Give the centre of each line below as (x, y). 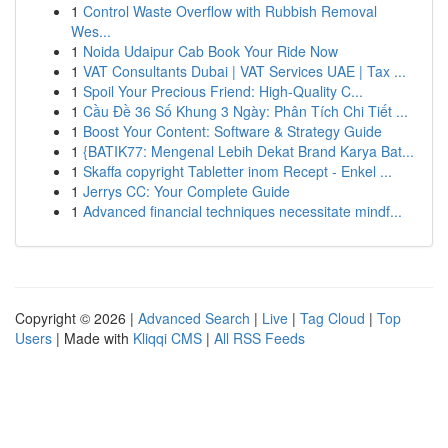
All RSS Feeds (259, 338)
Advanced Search (194, 318)
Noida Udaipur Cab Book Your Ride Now (210, 51)
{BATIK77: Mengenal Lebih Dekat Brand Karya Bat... (248, 151)
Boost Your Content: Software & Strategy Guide (232, 131)
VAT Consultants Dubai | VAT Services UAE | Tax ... (244, 71)
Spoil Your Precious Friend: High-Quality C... (223, 91)
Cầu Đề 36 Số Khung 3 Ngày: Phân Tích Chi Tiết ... (245, 111)
